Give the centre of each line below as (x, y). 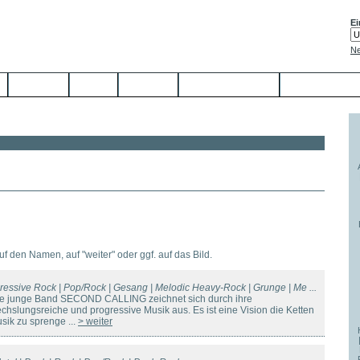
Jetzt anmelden (229, 84)
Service (39, 84)
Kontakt (148, 84)
